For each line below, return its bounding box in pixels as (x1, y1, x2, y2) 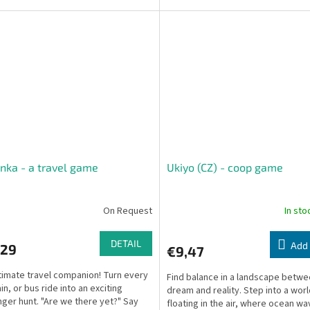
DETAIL (110, 237, 141, 250)
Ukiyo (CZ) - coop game (166, 161, 283, 174)
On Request (102, 203, 152, 218)
